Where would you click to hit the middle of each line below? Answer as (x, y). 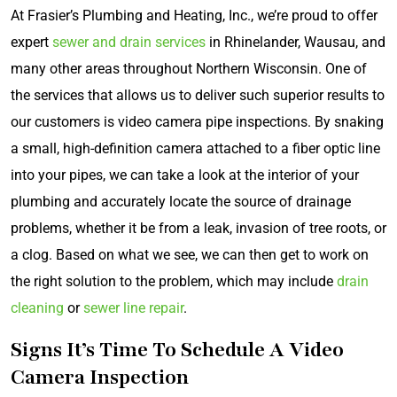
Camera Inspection (100, 377)
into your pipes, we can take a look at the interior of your (185, 175)
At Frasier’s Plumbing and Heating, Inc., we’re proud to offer (194, 16)
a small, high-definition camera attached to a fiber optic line (195, 148)
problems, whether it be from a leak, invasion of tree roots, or (198, 228)
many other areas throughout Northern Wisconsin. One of (189, 69)
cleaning (37, 308)
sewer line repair (133, 308)
